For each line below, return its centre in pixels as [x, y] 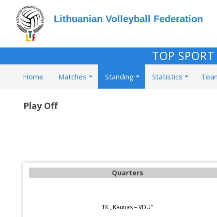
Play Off [40, 106]
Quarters [127, 173]
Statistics [167, 77]
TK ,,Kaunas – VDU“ [127, 207]
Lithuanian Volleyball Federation [128, 19]
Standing [119, 77]
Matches [72, 77]
